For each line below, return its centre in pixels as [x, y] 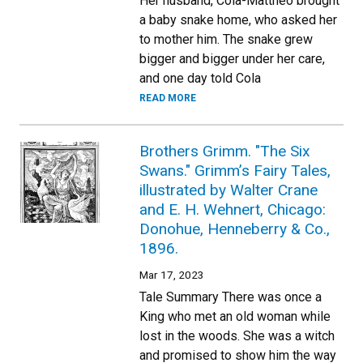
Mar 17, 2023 [172, 275]
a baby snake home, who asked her [238, 20]
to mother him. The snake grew [226, 39]
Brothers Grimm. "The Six [225, 151]
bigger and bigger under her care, [232, 59]
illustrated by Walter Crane [228, 190]
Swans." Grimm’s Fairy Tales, [235, 171]
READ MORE [168, 98]
